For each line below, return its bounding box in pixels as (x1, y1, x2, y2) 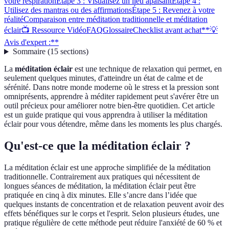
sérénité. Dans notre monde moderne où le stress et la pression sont (4, 83, 219, 92)
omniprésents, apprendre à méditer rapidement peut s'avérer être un (4, 92, 219, 101)
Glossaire (103, 26, 133, 35)
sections (60, 47, 86, 56)
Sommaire (12, 47, 45, 56)
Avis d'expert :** (4, 38, 59, 47)
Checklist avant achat (133, 26, 201, 35)
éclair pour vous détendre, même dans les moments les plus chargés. (4, 120, 222, 129)
